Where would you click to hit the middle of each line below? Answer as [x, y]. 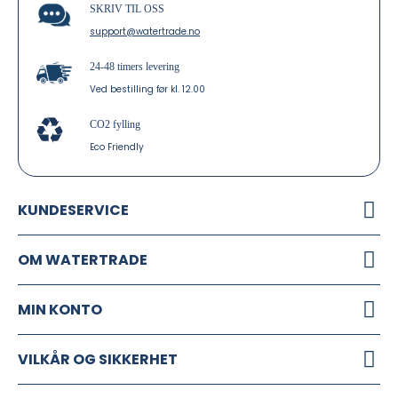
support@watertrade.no [145, 31]
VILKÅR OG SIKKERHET [98, 359]
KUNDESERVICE [73, 210]
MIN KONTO [60, 309]
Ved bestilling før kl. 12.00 [147, 89]
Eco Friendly [117, 147]
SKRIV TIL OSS [127, 8]
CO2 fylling [115, 124]
